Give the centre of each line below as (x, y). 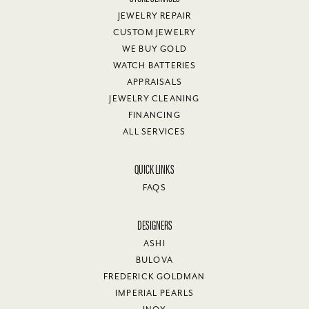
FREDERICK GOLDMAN (154, 277)
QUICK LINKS (154, 168)
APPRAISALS (154, 82)
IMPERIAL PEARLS (154, 293)
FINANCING (154, 115)
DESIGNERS (154, 224)
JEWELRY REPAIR (154, 16)
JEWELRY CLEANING (154, 99)
